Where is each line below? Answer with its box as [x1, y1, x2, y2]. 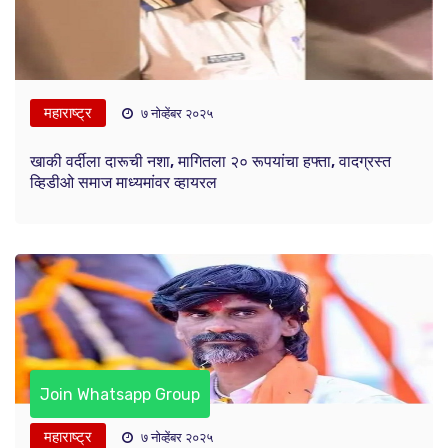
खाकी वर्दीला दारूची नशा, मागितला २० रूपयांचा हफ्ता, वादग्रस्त [30, 152, 391, 172]
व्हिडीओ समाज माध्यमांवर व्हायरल [30, 173, 217, 193]
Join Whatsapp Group [40, 385, 200, 404]
